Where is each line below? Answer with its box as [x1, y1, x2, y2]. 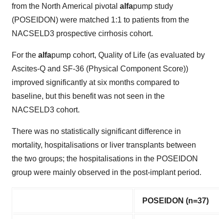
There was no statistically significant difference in [12, 127, 181, 135]
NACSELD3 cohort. [12, 106, 80, 114]
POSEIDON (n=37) [142, 197, 209, 205]
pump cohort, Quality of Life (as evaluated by [51, 51, 205, 59]
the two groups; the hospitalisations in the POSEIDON [12, 154, 198, 163]
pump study [133, 2, 173, 10]
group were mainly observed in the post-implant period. [12, 168, 201, 176]
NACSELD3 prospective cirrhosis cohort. [12, 29, 153, 38]
